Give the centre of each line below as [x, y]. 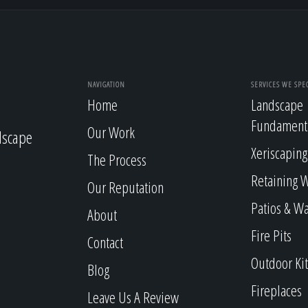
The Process [117, 159]
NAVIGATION [106, 84]
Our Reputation [125, 187]
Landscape [277, 104]
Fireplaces [276, 290]
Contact [105, 242]
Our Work [111, 132]
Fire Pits [271, 235]
